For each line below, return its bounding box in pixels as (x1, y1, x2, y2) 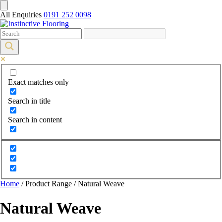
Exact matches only (8, 77, 69, 86)
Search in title (8, 96, 51, 105)
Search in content (8, 115, 62, 124)
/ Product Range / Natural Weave (19, 179, 124, 188)
